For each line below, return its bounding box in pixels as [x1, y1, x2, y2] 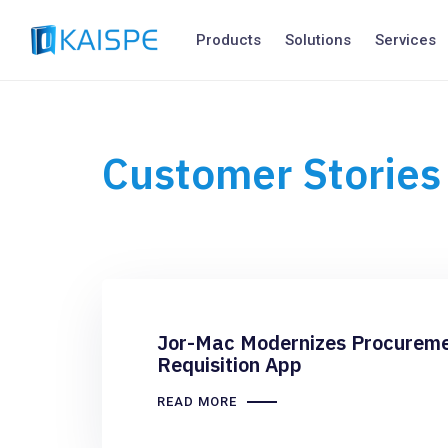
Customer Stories [102, 146, 441, 201]
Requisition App [157, 351, 302, 378]
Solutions [285, 31, 351, 49]
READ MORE [157, 393, 237, 409]
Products [196, 31, 261, 49]
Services [375, 31, 436, 49]
